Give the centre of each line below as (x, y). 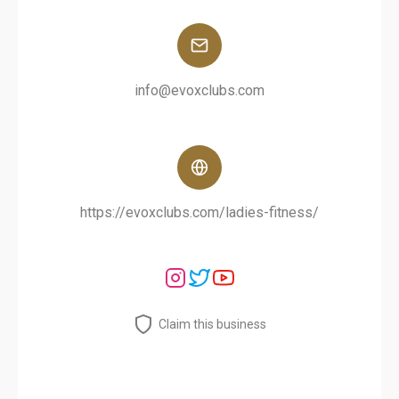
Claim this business (212, 324)
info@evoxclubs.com (199, 90)
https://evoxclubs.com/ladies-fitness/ (199, 212)
